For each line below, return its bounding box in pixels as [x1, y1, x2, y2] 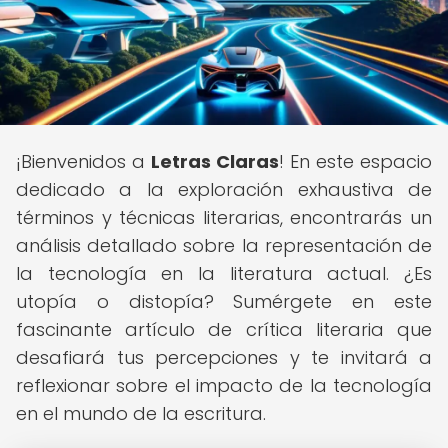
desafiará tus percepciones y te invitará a [16, 345, 432, 370]
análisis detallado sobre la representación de [16, 233, 432, 258]
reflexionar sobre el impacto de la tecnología [16, 373, 432, 398]
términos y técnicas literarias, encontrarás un [16, 205, 432, 230]
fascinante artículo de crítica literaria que [16, 317, 432, 342]
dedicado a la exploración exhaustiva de [16, 177, 432, 202]
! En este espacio [279, 149, 432, 174]
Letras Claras [151, 149, 279, 174]
